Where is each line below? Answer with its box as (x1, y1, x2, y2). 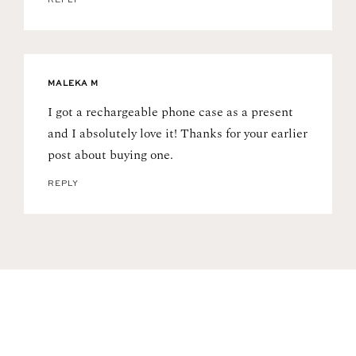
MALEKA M (48, 79, 99, 88)
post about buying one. (48, 145, 173, 165)
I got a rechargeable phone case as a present (48, 103, 293, 122)
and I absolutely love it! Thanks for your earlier (48, 124, 308, 144)
